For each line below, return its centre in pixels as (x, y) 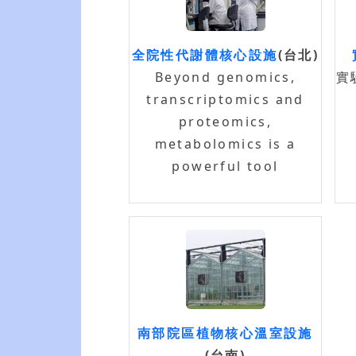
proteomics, (225, 122)
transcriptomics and (225, 99)
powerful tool (225, 166)
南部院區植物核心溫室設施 (225, 333)
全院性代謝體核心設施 (205, 55)
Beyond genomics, (225, 77)
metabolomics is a (225, 144)
